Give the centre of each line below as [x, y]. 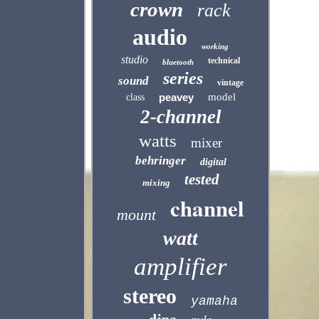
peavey [176, 97]
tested [202, 179]
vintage [230, 83]
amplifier [181, 267]
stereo [150, 296]
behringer [160, 161]
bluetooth [178, 62]
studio [135, 59]
